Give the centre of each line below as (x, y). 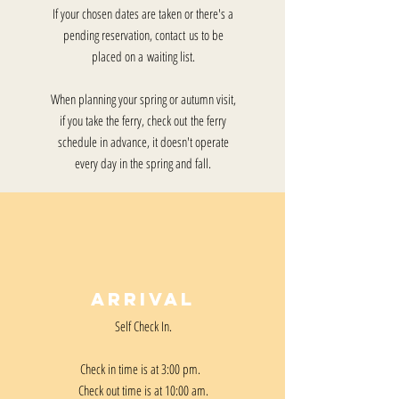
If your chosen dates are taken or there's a (143, 13)
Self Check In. (143, 326)
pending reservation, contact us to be (143, 35)
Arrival (142, 299)
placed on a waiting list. (143, 56)
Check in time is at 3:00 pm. (143, 369)
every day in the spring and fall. (143, 163)
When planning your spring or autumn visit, (143, 99)
